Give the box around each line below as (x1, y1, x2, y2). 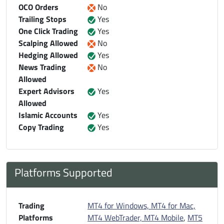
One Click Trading (18, 24, 78, 37)
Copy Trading (18, 120, 64, 133)
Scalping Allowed (18, 36, 78, 49)
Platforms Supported (14, 163, 112, 180)
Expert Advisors (18, 84, 74, 97)
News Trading (18, 60, 66, 73)
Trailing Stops (18, 12, 66, 25)
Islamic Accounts (18, 108, 77, 121)
